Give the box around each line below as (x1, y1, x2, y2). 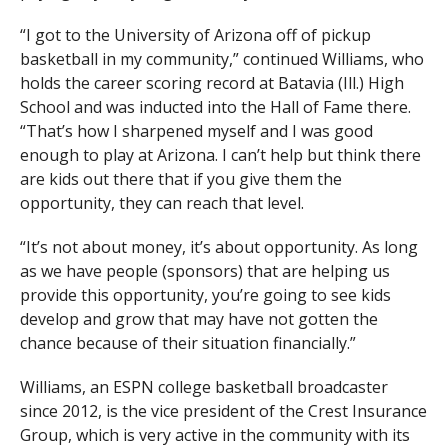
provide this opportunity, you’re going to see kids (19, 284, 391, 307)
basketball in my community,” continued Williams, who (19, 48, 424, 71)
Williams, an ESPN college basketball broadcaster (19, 376, 388, 399)
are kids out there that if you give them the (19, 168, 342, 191)
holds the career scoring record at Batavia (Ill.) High (19, 72, 404, 95)
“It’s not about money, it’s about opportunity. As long (19, 236, 418, 259)
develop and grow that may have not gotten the (19, 308, 378, 331)
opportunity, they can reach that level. (19, 192, 304, 215)
